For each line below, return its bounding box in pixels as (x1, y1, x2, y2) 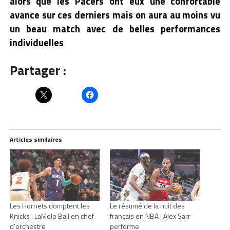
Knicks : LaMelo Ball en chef (9, 210, 94, 222)
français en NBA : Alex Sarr (109, 210, 190, 222)
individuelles (9, 35, 64, 50)
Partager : (9, 60, 66, 81)
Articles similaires (9, 135, 62, 145)
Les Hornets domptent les (9, 200, 90, 212)
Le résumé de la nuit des (109, 200, 185, 212)
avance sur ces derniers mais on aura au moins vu (9, 8, 221, 23)
